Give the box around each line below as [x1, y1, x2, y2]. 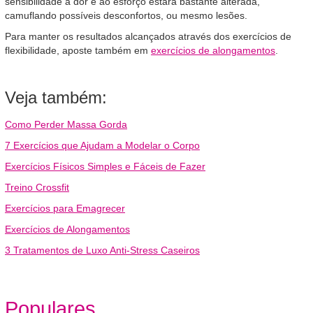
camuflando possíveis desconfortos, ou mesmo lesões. [5, 10, 247, 21]
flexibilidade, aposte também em [5, 45, 151, 56]
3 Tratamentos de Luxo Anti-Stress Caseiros [5, 245, 200, 256]
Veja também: [5, 88, 107, 107]
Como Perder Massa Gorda [5, 119, 127, 130]
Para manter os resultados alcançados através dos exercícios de [5, 31, 291, 42]
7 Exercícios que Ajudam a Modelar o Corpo [5, 140, 200, 151]
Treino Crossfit [5, 182, 69, 193]
